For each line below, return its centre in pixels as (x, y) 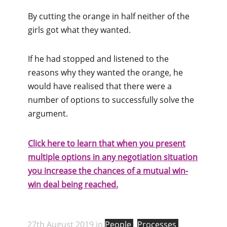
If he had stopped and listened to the (98, 59)
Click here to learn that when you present (107, 143)
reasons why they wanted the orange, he (105, 72)
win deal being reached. (73, 184)
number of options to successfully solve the (111, 100)
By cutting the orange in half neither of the (109, 16)
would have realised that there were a (100, 86)
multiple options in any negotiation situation (113, 157)
